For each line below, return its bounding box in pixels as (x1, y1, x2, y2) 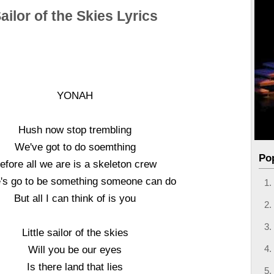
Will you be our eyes (28, 244, 122, 255)
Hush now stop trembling (18, 124, 132, 135)
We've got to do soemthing (14, 141, 136, 152)
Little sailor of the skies (21, 227, 128, 238)
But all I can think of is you (14, 193, 136, 204)
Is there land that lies (27, 261, 124, 272)
